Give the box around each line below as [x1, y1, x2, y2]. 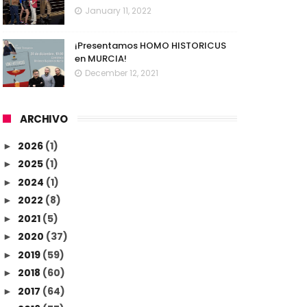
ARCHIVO [20, 112, 68, 127]
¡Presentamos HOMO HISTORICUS [75, 39, 226, 53]
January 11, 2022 [85, 5, 151, 17]
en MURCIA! [75, 52, 127, 66]
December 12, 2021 [85, 67, 158, 79]
